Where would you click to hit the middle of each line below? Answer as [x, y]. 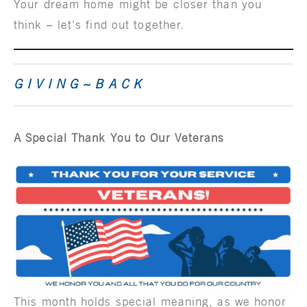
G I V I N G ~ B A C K [78, 84]
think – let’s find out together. [99, 24]
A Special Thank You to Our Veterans [119, 137]
